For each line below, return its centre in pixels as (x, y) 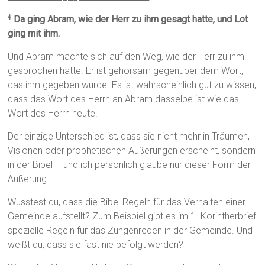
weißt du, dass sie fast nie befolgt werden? (96, 245)
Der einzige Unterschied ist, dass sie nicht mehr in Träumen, (129, 137)
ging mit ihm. (34, 34)
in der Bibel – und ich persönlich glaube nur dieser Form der (130, 165)
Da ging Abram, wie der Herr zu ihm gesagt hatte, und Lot (130, 20)
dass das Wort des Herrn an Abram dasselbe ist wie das (124, 99)
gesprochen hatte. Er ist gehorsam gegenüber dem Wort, (126, 71)
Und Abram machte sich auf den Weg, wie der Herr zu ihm (126, 57)
